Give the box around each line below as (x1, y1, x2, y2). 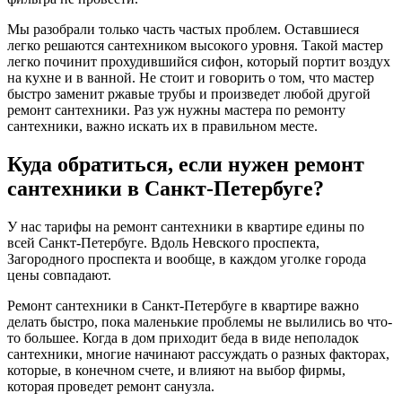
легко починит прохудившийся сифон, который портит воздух (7, 53, 390, 69)
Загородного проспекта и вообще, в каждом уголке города (7, 250, 366, 267)
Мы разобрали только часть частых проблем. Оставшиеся (7, 21, 359, 37)
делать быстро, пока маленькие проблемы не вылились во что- (7, 313, 392, 329)
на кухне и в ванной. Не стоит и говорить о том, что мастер (7, 69, 374, 85)
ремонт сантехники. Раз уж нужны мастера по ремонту (7, 101, 345, 118)
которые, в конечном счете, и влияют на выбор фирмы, (7, 362, 345, 378)
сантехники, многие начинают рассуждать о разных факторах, (7, 345, 389, 362)
